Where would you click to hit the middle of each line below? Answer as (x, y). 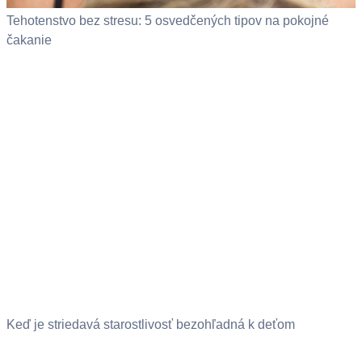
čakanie (29, 40)
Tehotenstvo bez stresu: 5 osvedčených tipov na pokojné (168, 21)
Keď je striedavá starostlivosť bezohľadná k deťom (151, 324)
